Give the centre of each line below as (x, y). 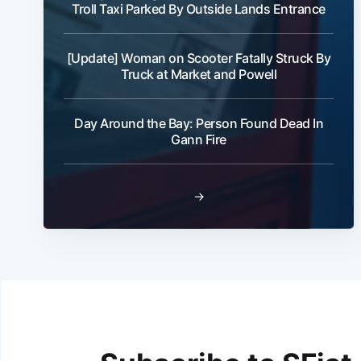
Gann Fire (199, 140)
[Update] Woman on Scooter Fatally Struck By (199, 58)
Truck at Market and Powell (199, 75)
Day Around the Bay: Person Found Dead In (199, 124)
